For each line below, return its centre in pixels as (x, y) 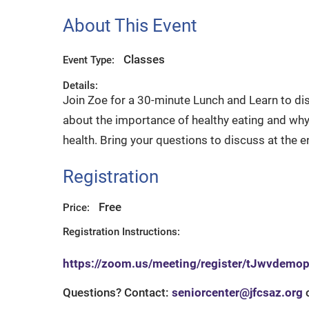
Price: (76, 207)
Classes (144, 59)
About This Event (130, 26)
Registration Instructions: (121, 231)
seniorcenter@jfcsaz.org (237, 292)
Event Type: (88, 60)
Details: (80, 85)
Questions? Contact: (117, 292)
